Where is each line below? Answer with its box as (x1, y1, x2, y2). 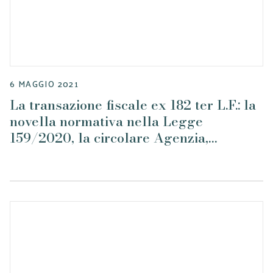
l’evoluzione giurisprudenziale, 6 (10, 144, 216, 165)
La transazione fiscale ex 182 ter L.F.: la (10, 94, 256, 115)
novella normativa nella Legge (10, 111, 203, 132)
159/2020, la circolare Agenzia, (10, 127, 208, 148)
